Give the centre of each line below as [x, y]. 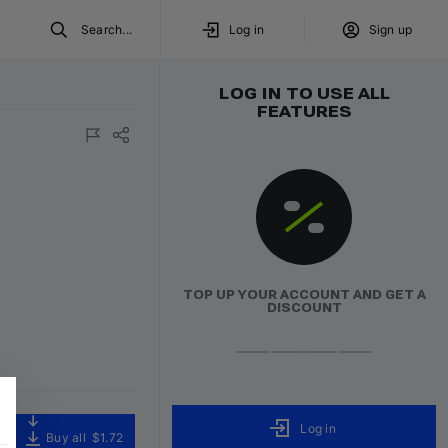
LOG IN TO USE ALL [304, 93]
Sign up [390, 29]
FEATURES [304, 111]
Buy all [66, 437]
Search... [106, 29]
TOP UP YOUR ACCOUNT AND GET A [304, 295]
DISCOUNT [304, 308]
